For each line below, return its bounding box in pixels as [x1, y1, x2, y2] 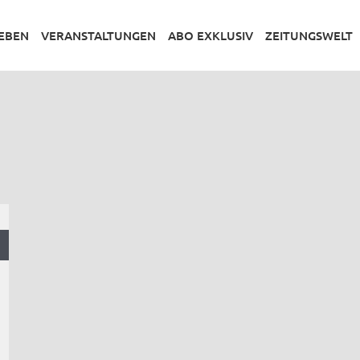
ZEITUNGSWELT [265, 27, 353, 43]
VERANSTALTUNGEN [41, 27, 156, 43]
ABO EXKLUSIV [168, 27, 253, 43]
